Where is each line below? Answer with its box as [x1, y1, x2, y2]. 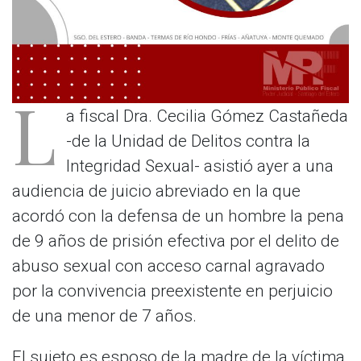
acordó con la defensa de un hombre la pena [12, 205, 344, 226]
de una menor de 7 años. [12, 305, 197, 326]
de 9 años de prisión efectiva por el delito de [12, 230, 339, 251]
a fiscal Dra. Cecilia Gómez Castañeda [66, 106, 348, 126]
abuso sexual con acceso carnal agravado [12, 255, 325, 276]
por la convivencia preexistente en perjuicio [12, 280, 333, 301]
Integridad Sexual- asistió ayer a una [66, 156, 334, 176]
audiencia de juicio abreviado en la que [12, 180, 301, 201]
